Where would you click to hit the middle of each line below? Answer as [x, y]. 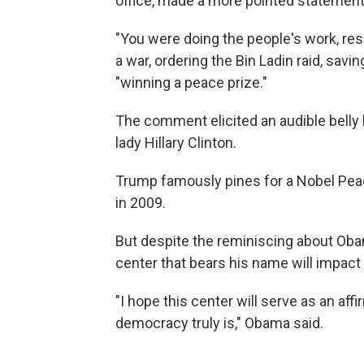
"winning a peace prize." [191, 83]
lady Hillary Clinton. [176, 143]
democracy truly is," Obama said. [219, 323]
